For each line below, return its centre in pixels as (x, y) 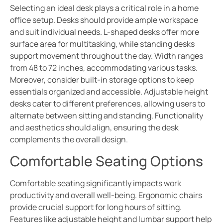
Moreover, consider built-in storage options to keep (102, 80)
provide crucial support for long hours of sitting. (96, 207)
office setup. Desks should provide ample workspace (104, 20)
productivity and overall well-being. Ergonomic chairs (106, 195)
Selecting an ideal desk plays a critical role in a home (104, 8)
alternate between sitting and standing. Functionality (107, 116)
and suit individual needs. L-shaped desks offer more (105, 32)
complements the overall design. (69, 140)
